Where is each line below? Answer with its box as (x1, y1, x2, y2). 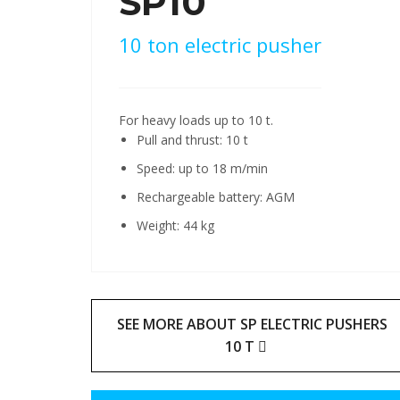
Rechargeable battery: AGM (137, 187, 295, 205)
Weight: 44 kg (137, 216, 214, 234)
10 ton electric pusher (119, 30, 321, 58)
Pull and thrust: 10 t (137, 130, 248, 148)
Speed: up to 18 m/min (137, 159, 268, 177)
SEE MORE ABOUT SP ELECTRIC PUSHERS (116, 313, 387, 334)
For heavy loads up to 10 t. (119, 111, 273, 129)
